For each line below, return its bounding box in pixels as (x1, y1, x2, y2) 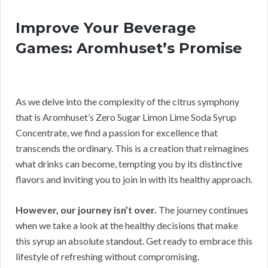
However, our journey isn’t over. (16, 204, 157, 216)
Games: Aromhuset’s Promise (16, 39, 242, 57)
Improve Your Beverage (16, 19, 196, 37)
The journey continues (157, 204, 248, 216)
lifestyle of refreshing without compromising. (16, 251, 199, 263)
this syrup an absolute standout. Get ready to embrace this (16, 235, 252, 247)
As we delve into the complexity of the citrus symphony (16, 96, 239, 108)
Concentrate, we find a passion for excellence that (16, 127, 218, 139)
